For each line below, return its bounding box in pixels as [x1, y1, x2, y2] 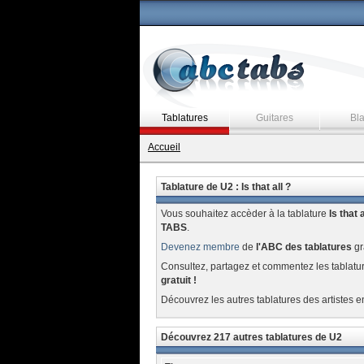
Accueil [148, 141, 180, 153]
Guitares [256, 112, 293, 123]
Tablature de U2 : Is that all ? [160, 181, 291, 193]
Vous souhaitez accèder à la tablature [160, 208, 329, 219]
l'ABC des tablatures [255, 241, 352, 253]
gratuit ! [160, 275, 197, 286]
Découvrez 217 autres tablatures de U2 [160, 331, 342, 343]
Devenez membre [160, 241, 240, 253]
